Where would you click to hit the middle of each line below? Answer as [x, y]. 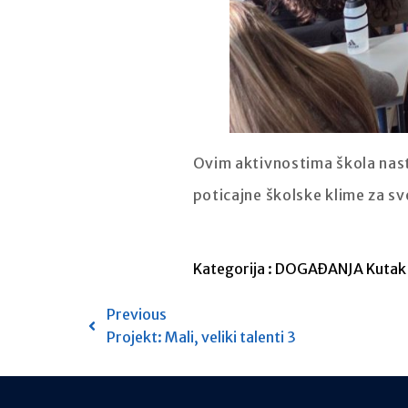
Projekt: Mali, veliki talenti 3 [201, 337]
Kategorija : [232, 268]
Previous [137, 314]
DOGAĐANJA [320, 268]
